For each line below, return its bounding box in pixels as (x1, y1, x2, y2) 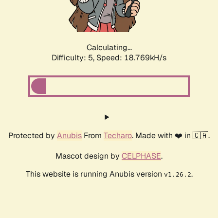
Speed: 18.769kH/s (96, 53, 166, 63)
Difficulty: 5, (52, 53, 96, 63)
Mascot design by (55, 151, 122, 162)
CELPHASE (122, 151, 161, 162)
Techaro (104, 130, 132, 141)
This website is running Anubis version (25, 169, 164, 180)
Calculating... (86, 42, 132, 53)
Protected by (8, 130, 57, 141)
